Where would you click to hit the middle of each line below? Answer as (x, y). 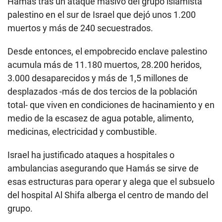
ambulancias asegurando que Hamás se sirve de (103, 168)
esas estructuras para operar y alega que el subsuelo (111, 182)
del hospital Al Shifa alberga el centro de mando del (108, 195)
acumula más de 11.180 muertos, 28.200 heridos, (105, 65)
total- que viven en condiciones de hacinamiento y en (111, 105)
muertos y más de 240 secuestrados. (80, 28)
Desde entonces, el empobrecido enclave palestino (107, 52)
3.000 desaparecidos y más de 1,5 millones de (98, 78)
